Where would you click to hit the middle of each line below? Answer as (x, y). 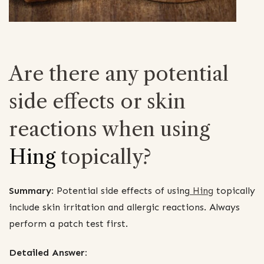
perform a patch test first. (68, 223)
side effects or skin (97, 101)
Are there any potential (119, 73)
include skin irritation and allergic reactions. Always (124, 207)
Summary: (31, 190)
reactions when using (109, 129)
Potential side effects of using (122, 190)
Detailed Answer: (48, 253)
